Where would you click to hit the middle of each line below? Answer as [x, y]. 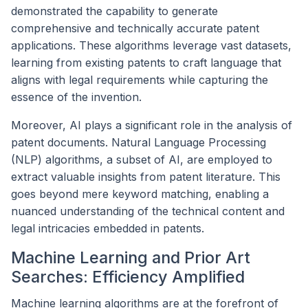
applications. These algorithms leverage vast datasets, [151, 45]
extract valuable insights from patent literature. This [146, 176]
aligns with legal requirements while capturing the [140, 79]
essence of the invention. [76, 97]
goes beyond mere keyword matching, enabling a [140, 194]
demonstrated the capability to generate [114, 11]
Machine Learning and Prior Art [131, 257]
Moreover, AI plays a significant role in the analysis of [152, 125]
